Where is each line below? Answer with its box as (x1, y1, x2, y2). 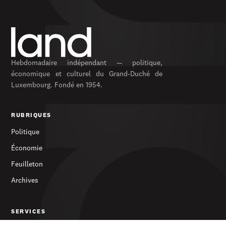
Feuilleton (11, 161, 43, 168)
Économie (11, 145, 43, 152)
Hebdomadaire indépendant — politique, (11, 60, 163, 67)
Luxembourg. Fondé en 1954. (11, 82, 103, 89)
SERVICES (11, 209, 46, 215)
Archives (11, 177, 39, 185)
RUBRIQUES (11, 112, 51, 119)
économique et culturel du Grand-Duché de (11, 71, 163, 78)
